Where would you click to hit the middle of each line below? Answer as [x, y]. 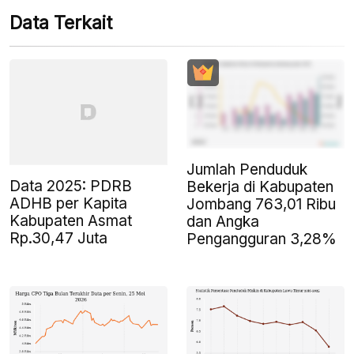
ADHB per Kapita [68, 203]
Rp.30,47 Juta [58, 238]
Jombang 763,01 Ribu [261, 204]
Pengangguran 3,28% [262, 239]
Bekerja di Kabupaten [260, 186]
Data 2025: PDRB [71, 186]
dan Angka [223, 221]
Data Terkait [61, 23]
